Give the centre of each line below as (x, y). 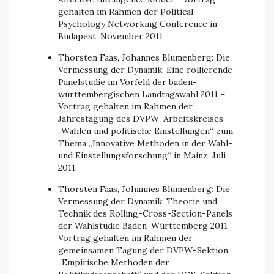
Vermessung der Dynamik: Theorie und (138, 201)
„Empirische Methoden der (114, 262)
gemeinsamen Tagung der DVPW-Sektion (143, 250)
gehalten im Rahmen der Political (126, 12)
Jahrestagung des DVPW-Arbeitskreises (141, 119)
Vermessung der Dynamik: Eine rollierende (145, 70)
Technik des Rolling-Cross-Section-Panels (145, 213)
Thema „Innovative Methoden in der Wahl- (145, 143)
